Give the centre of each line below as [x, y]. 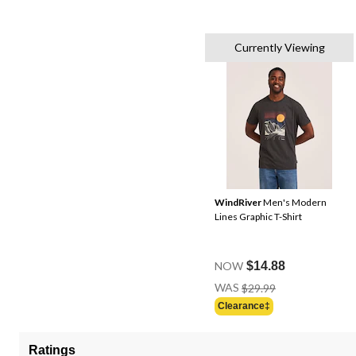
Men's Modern [294, 202]
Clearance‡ [244, 306]
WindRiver [238, 202]
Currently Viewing [279, 47]
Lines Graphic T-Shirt [258, 216]
